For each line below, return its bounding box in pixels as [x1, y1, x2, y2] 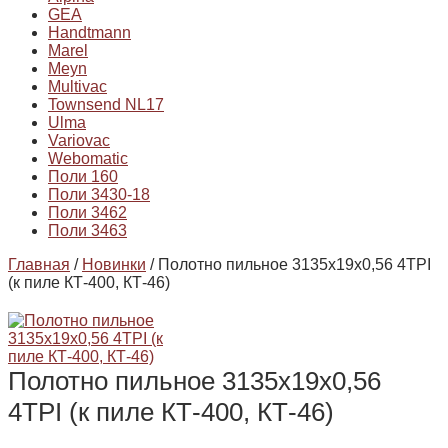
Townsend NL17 [48, 96, 164, 114]
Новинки [82, 256, 146, 274]
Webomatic [48, 150, 128, 168]
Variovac [48, 132, 110, 150]
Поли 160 [48, 168, 118, 186]
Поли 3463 [48, 222, 127, 240]
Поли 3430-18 [48, 186, 150, 204]
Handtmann [48, 24, 131, 42]
